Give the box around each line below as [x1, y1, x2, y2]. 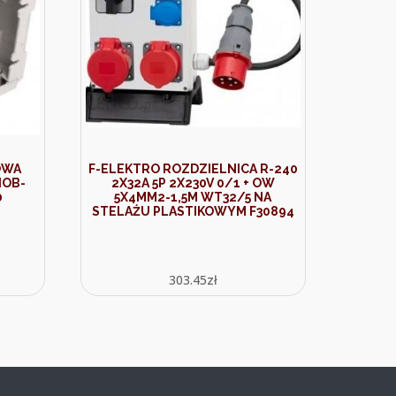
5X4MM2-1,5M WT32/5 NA [114, 190, 272, 204]
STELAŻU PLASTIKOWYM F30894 [91, 204, 294, 218]
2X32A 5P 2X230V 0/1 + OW [110, 176, 275, 190]
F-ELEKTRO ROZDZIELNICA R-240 [88, 162, 298, 176]
